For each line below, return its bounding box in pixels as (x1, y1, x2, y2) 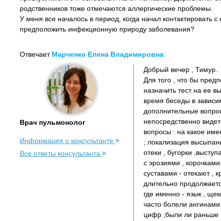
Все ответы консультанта (20, 149, 102, 157)
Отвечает (20, 50, 52, 58)
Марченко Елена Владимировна (52, 50, 163, 58)
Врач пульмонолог (20, 118, 85, 126)
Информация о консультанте (20, 137, 115, 145)
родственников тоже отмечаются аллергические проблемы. (20, 4, 213, 12)
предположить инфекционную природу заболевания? (20, 25, 194, 33)
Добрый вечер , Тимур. (144, 66, 218, 74)
